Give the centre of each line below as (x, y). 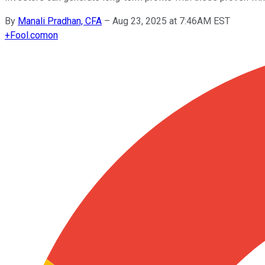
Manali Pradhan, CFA (60, 21)
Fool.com (29, 35)
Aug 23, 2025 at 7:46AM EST (171, 21)
